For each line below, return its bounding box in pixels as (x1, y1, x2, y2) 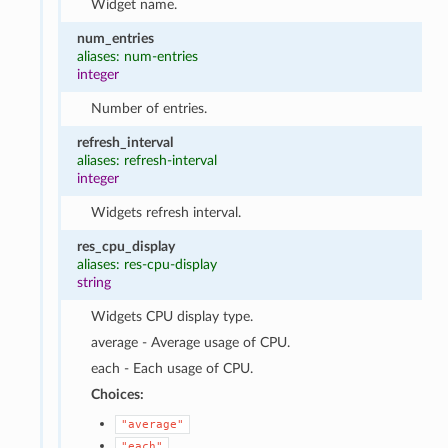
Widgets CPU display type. (91, 308, 254, 324)
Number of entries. (91, 100, 208, 116)
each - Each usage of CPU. (91, 360, 254, 376)
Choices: (91, 386, 145, 402)
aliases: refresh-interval (76, 152, 217, 168)
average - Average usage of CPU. (91, 334, 291, 350)
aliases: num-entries (76, 48, 198, 64)
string (76, 274, 111, 290)
